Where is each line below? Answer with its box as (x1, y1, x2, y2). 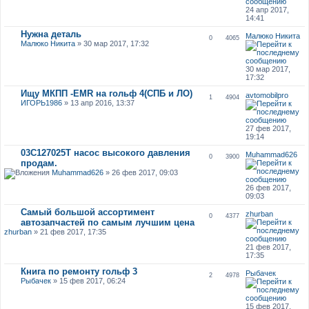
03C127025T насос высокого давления (20, 147, 190, 158)
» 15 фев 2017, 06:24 (50, 276, 126, 285)
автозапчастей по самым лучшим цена (20, 217, 195, 228)
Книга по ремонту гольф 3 (20, 266, 137, 277)
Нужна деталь (20, 28, 81, 39)
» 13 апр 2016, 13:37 (61, 98, 134, 107)
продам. (20, 157, 57, 168)
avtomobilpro (246, 90, 289, 99)
